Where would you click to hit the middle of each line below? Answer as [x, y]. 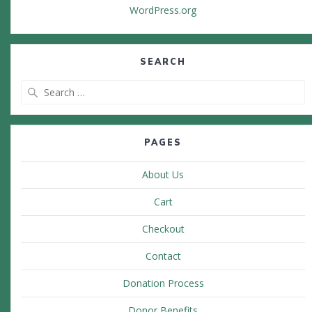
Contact [163, 256]
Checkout [163, 229]
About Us [163, 175]
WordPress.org [163, 10]
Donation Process [163, 283]
